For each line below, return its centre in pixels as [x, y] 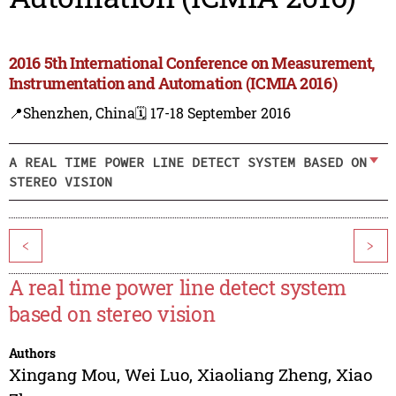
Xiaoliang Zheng [262, 375]
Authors [32, 354]
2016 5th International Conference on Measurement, [191, 63]
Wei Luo [156, 375]
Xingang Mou [62, 375]
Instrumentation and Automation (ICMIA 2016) [173, 84]
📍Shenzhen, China [72, 113]
